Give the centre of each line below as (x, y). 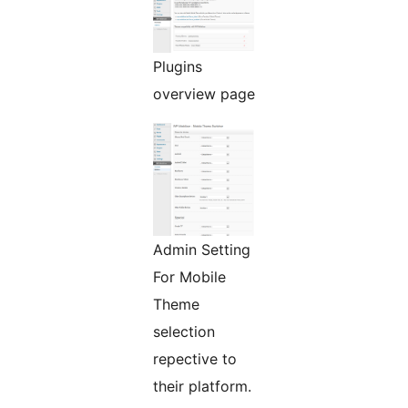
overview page (204, 94)
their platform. (202, 387)
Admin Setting (202, 250)
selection (184, 332)
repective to (195, 359)
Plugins (178, 67)
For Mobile (189, 277)
